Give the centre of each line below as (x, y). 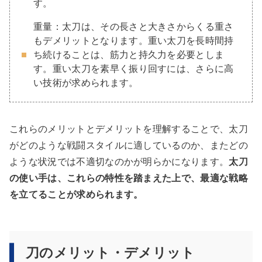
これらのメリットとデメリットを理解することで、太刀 (129, 129)
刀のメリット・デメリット (110, 252)
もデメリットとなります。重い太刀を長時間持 (134, 40)
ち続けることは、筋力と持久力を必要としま (129, 54)
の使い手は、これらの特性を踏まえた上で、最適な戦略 (129, 178)
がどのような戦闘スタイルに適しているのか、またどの (129, 145)
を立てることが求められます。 (76, 194)
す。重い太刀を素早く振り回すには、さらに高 (134, 68)
